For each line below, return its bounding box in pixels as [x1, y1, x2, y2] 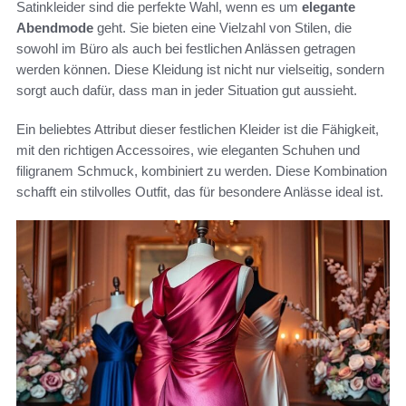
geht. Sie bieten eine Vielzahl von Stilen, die [93, 20, 352, 36]
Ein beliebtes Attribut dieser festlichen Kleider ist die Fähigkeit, [16, 121, 379, 138]
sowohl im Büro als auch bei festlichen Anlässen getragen [16, 41, 355, 57]
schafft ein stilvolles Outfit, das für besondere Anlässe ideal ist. [16, 184, 383, 200]
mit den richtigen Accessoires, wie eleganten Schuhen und [16, 142, 360, 159]
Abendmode [16, 20, 93, 36]
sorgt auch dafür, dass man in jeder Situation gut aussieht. [16, 82, 357, 99]
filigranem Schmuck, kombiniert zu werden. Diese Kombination [16, 163, 387, 179]
